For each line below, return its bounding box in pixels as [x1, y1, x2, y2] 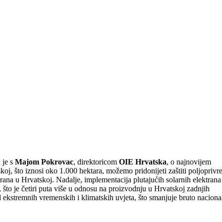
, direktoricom [73, 158, 119, 166]
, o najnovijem [166, 158, 211, 166]
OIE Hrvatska [118, 158, 166, 166]
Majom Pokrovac [14, 158, 73, 166]
